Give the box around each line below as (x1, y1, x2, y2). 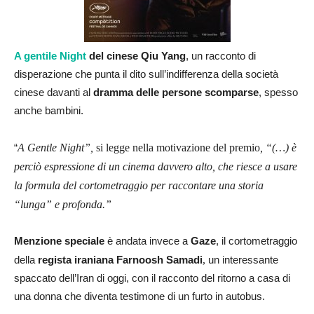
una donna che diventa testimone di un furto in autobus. (14, 289, 265, 302)
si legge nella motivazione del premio (96, 141, 260, 153)
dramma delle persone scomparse (93, 86, 259, 98)
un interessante (205, 253, 278, 266)
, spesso (259, 86, 298, 98)
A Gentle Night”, (18, 141, 96, 153)
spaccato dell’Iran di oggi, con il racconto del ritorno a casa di (14, 271, 290, 284)
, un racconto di (186, 49, 256, 62)
